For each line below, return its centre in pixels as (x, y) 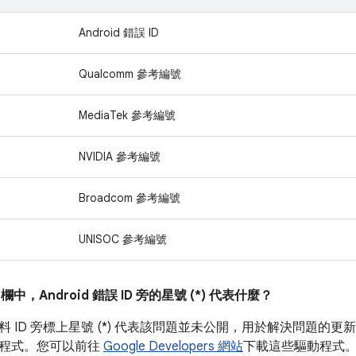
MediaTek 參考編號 (127, 115)
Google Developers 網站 (173, 346)
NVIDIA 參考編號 (120, 157)
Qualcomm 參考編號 (130, 74)
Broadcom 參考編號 (130, 198)
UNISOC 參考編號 (123, 239)
